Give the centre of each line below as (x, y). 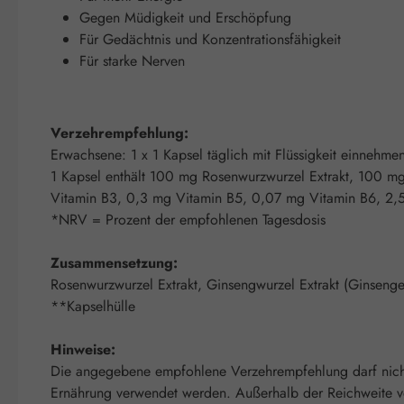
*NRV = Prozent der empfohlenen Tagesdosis (188, 219)
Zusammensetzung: (114, 262)
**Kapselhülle (93, 306)
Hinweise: (83, 349)
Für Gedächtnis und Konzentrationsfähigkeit (210, 39)
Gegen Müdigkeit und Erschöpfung (185, 17)
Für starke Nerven (132, 60)
